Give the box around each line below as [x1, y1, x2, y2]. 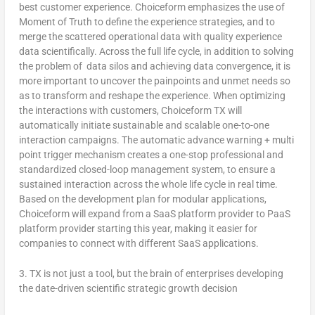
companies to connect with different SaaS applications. [18, 237, 259, 249]
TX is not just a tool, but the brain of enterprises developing [27, 268, 283, 280]
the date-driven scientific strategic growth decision [18, 283, 238, 295]
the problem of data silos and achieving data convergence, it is [18, 60, 290, 72]
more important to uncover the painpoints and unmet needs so [18, 75, 290, 86]
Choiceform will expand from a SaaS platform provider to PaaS [18, 207, 290, 219]
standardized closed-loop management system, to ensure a [18, 163, 276, 175]
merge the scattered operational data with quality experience [18, 30, 282, 42]
